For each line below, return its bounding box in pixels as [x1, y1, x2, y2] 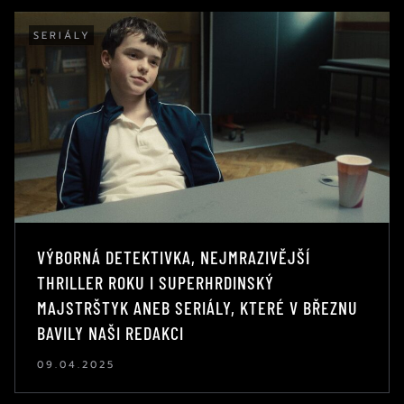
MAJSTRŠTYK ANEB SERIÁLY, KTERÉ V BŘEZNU [37, 296, 358, 318]
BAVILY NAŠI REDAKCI [37, 321, 188, 344]
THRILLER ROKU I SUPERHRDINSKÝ [37, 271, 274, 293]
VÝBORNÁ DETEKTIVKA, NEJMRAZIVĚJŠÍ [37, 245, 310, 268]
